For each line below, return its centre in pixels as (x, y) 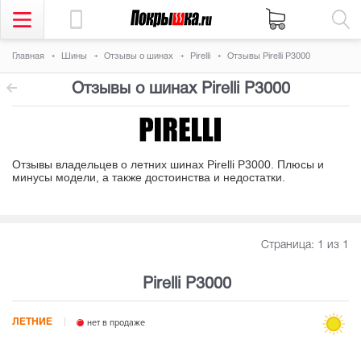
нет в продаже (115, 323)
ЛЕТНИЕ (32, 322)
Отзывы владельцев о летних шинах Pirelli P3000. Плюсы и (168, 164)
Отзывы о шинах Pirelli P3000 (180, 89)
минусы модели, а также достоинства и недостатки (147, 177)
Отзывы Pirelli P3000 (269, 56)
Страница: (289, 245)
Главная (28, 56)
